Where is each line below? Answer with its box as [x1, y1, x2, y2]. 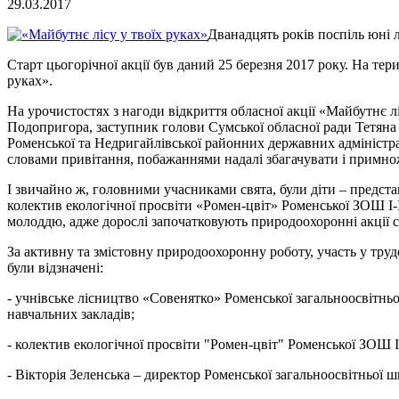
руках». [7, 73, 53, 89]
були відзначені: [7, 260, 103, 276]
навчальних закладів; [7, 306, 134, 322]
